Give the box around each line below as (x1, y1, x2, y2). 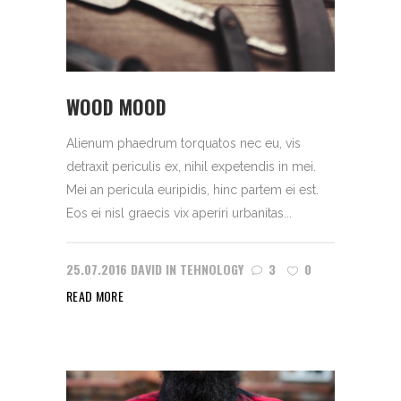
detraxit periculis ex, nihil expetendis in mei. (66, 158, 316, 174)
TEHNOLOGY (180, 259, 243, 278)
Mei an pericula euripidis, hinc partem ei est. (66, 182, 319, 197)
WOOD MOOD (66, 91, 166, 121)
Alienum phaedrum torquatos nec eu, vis (66, 135, 301, 150)
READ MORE (66, 286, 124, 305)
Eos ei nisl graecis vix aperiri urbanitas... (66, 205, 292, 220)
